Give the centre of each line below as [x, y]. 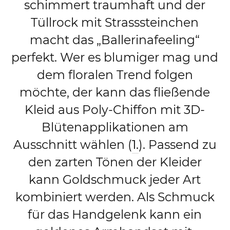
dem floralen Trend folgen [115, 74]
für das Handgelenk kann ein [115, 214]
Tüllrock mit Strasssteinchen [115, 22]
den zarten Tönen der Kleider [115, 162]
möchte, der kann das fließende [115, 92]
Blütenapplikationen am [115, 127]
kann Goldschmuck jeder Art [115, 179]
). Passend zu [177, 144]
